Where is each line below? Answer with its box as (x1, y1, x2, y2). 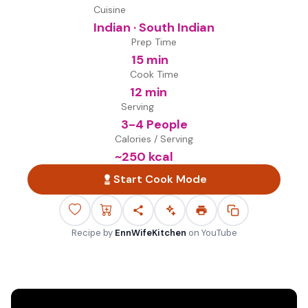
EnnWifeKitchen (114, 227, 186, 239)
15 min (131, 52, 168, 68)
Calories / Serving (115, 133, 193, 145)
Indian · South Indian (93, 19, 214, 36)
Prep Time (131, 36, 177, 48)
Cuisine (93, 3, 126, 16)
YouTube (201, 227, 237, 239)
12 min (129, 84, 167, 100)
